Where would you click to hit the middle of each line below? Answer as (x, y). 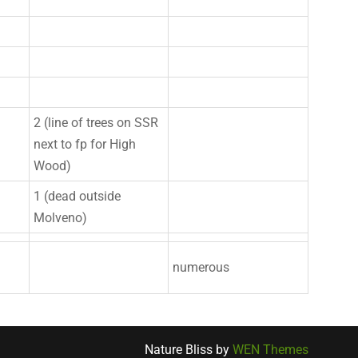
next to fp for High (85, 144)
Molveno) (60, 218)
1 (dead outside (77, 196)
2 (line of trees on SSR (96, 123)
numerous (201, 267)
